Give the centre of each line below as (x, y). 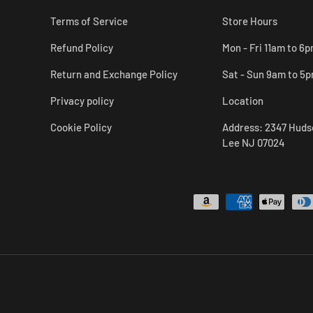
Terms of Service (89, 21)
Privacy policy (82, 100)
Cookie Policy (81, 127)
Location (243, 100)
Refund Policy (82, 47)
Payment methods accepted (231, 201)
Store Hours (250, 21)
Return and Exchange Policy (114, 74)
